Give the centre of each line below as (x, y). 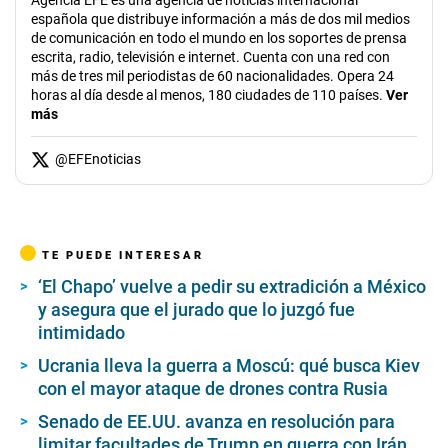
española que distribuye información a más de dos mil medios (220, 18)
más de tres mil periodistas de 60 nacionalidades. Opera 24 (212, 75)
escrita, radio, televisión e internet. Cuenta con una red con (210, 56)
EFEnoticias (104, 158)
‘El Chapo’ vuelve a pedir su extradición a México (232, 286)
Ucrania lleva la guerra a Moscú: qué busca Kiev (229, 365)
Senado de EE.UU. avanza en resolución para (216, 421)
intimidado (81, 332)
